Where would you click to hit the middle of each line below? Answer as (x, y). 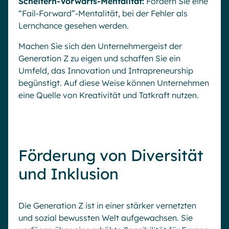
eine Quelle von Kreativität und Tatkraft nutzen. (109, 95)
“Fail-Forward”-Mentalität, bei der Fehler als (103, 14)
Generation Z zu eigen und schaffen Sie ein (99, 59)
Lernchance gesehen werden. (74, 26)
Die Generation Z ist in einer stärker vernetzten (107, 206)
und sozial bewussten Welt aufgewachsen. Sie (106, 218)
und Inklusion (68, 174)
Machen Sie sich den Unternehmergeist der (100, 46)
